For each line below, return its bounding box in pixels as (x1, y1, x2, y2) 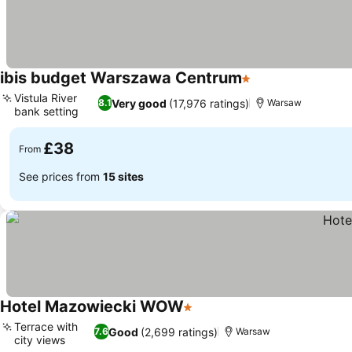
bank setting (14, 104, 79, 118)
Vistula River (14, 91, 77, 104)
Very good (111, 96, 167, 110)
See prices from (19, 169, 103, 183)
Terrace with (14, 320, 78, 333)
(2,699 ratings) (141, 324, 218, 339)
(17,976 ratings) (168, 96, 249, 110)
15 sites (103, 169, 144, 183)
